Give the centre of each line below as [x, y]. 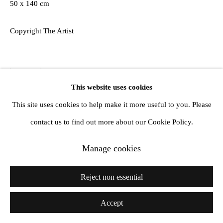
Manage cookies [111, 148]
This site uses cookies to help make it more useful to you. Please [111, 104]
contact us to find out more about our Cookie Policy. [111, 122]
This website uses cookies [111, 87]
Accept [111, 203]
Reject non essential [111, 177]
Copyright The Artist [42, 31]
